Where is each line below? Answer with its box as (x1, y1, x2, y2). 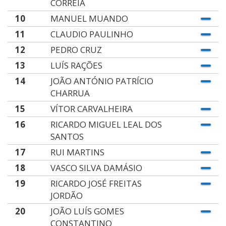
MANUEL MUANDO (50, 13, 128, 24)
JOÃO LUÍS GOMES (50, 205, 124, 217)
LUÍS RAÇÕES (50, 60, 102, 71)
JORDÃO (50, 190, 83, 201)
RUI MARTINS (50, 146, 104, 158)
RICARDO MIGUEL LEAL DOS (50, 119, 162, 130)
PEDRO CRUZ (50, 44, 102, 55)
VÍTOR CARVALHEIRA (50, 103, 133, 115)
